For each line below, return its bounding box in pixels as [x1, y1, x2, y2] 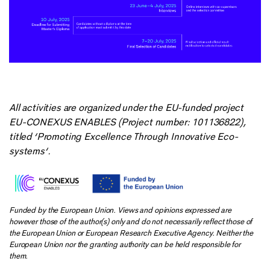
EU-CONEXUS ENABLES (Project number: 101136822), [9, 116, 246, 128]
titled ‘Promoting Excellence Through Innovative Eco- [9, 131, 238, 143]
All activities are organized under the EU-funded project [9, 102, 244, 114]
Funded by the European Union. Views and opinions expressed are [9, 205, 231, 215]
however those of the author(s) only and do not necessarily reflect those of [9, 216, 253, 226]
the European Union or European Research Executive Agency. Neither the [9, 228, 254, 237]
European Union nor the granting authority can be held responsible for [9, 239, 241, 249]
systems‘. [9, 145, 51, 157]
